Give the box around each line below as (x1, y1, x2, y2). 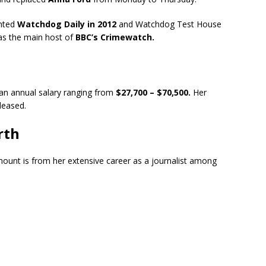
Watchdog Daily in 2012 (17, 18, 116, 30)
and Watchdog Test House (116, 18, 221, 30)
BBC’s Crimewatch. (75, 31, 154, 43)
